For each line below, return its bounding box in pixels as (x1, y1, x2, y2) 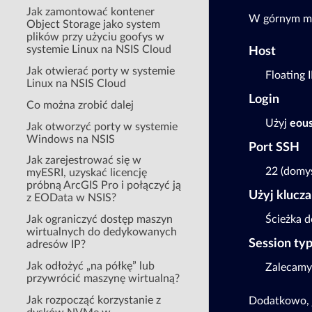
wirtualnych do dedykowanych (26, 226, 178, 238)
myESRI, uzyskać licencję (26, 167, 148, 179)
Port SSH (248, 141, 299, 154)
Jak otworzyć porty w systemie (26, 120, 178, 132)
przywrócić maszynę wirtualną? (26, 273, 180, 285)
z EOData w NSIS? (26, 192, 117, 204)
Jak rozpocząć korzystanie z (26, 294, 162, 306)
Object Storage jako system (26, 19, 161, 31)
